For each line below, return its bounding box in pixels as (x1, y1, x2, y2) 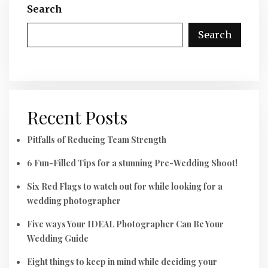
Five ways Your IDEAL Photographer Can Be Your (27, 218, 224, 230)
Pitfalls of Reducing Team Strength (27, 134, 166, 145)
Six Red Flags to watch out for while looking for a (27, 181, 223, 192)
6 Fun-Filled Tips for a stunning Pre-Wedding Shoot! (27, 157, 237, 169)
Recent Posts (27, 105, 127, 129)
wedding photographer (27, 195, 121, 206)
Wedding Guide (27, 233, 89, 244)
